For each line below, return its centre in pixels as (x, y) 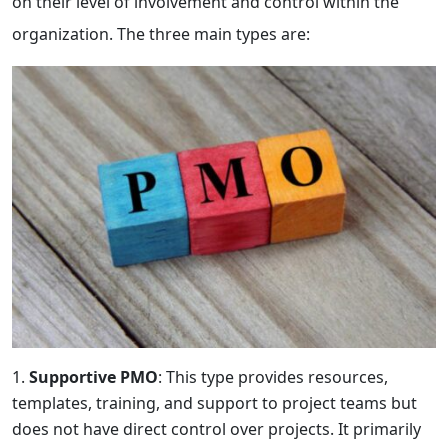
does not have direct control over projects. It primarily (216, 429)
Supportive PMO (93, 377)
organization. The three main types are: (161, 33)
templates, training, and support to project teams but (214, 403)
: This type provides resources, (273, 377)
